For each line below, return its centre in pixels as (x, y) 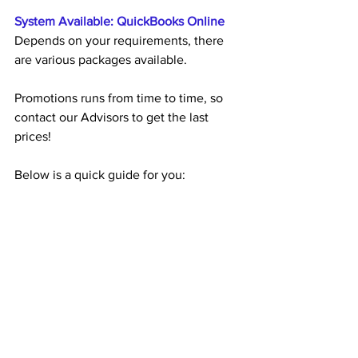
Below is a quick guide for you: (100, 175)
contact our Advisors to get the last (113, 117)
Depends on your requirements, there (121, 41)
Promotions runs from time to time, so (120, 98)
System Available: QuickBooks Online (119, 22)
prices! (34, 137)
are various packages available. (101, 60)
